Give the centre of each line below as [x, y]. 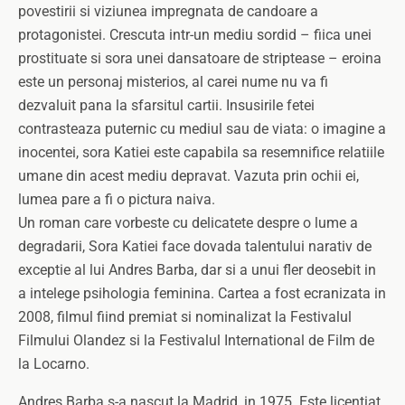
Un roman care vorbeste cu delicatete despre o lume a [188, 223]
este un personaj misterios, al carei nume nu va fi [173, 82]
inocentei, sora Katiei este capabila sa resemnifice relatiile [201, 152]
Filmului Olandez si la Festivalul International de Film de [196, 340]
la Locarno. [54, 364]
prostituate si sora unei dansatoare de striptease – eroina [200, 58]
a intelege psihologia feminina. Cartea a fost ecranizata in [202, 293]
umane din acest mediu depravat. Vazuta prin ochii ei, [188, 176]
